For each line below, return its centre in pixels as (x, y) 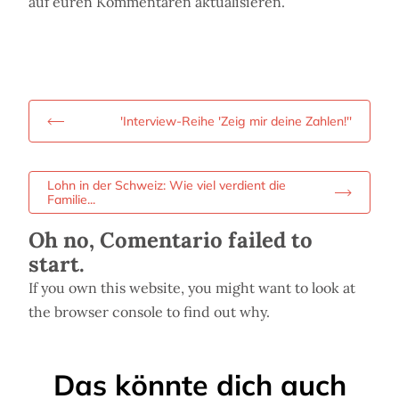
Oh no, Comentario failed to (171, 240)
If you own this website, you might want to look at (192, 288)
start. (57, 265)
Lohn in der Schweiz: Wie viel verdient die (167, 186)
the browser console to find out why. (149, 312)
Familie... (71, 200)
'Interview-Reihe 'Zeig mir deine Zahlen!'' (236, 122)
